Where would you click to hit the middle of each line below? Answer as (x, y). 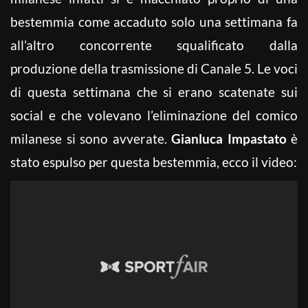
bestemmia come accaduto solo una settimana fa (154, 21)
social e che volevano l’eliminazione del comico (154, 115)
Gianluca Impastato (229, 138)
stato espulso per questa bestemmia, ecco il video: (154, 162)
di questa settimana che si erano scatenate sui (154, 91)
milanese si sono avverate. (91, 138)
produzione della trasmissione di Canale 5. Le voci (154, 68)
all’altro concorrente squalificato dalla (154, 45)
